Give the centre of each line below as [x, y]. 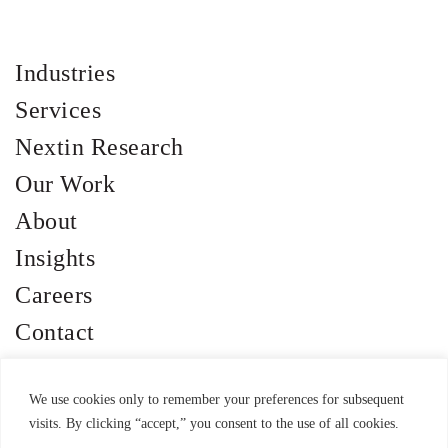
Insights [55, 258]
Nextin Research [99, 147]
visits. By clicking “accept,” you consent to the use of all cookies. [214, 423]
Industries [65, 73]
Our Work [65, 184]
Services [58, 110]
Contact [55, 332]
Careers [54, 295]
